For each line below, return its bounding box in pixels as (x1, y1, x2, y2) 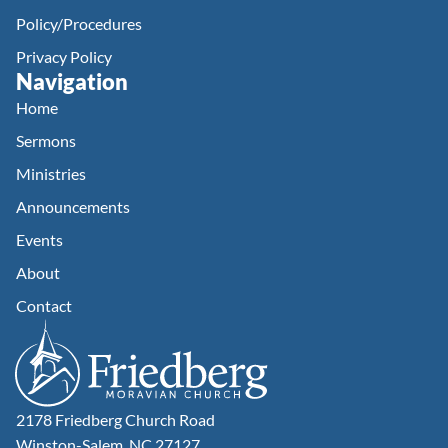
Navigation (16, 68, 128, 95)
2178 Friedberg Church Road (16, 410, 215, 429)
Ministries (16, 164, 86, 183)
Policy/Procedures (16, 14, 142, 33)
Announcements (16, 197, 130, 216)
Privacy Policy (16, 47, 112, 66)
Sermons (16, 131, 76, 150)
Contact (16, 296, 72, 315)
